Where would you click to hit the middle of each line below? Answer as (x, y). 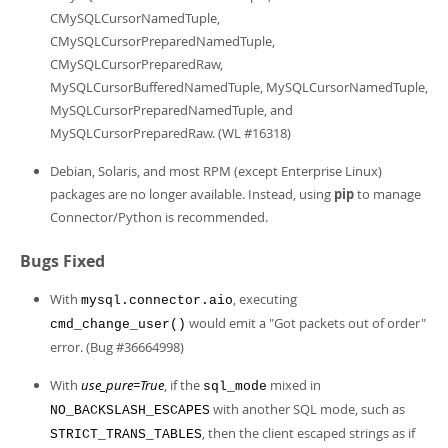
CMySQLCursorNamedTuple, (135, 18)
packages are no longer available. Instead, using (192, 194)
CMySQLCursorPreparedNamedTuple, (162, 41)
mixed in (294, 385)
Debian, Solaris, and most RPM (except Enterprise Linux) (216, 171)
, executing (265, 299)
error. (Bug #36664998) (117, 347)
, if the (183, 385)
